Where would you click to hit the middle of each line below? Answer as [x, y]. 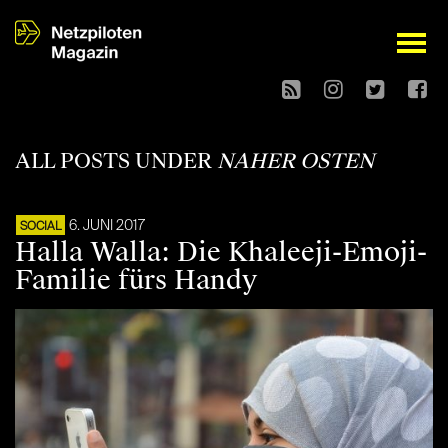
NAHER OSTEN [295, 161]
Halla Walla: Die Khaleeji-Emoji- [221, 252]
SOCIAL [40, 227]
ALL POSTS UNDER [116, 161]
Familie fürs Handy [136, 280]
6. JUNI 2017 [107, 226]
